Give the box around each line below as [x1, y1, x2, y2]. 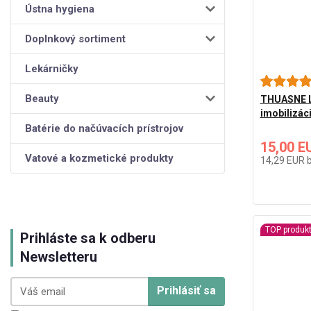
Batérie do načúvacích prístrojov [25, 121, 183, 135]
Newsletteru [20, 248, 97, 265]
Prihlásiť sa [156, 284, 216, 298]
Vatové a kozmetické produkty [25, 151, 174, 165]
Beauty [25, 92, 59, 105]
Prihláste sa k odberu [20, 229, 155, 246]
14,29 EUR [260, 154, 307, 166]
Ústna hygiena [25, 2, 94, 15]
